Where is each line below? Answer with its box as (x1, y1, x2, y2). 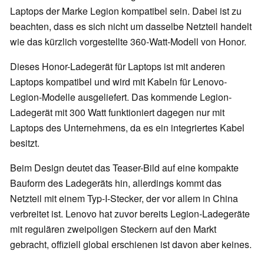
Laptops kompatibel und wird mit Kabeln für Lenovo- (10, 75, 227, 89)
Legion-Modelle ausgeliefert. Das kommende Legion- (10, 90, 232, 104)
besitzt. (10, 136, 39, 150)
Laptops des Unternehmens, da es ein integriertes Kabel (10, 121, 245, 135)
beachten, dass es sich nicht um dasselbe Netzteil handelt (10, 19, 252, 34)
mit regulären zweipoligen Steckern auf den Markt (10, 222, 216, 236)
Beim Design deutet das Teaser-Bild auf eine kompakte (10, 161, 239, 175)
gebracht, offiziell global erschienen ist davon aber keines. (10, 237, 252, 252)
